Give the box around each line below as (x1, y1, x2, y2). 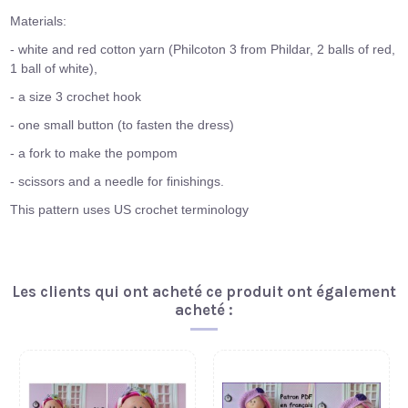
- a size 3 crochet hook (10, 89, 142, 105)
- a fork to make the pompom (10, 146, 178, 161)
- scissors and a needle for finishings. (10, 174, 225, 189)
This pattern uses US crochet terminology (10, 202, 250, 218)
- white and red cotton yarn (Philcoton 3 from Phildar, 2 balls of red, (10, 42, 396, 57)
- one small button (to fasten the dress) (10, 117, 235, 133)
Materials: (10, 14, 67, 29)
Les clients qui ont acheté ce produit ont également (12, 283, 396, 301)
